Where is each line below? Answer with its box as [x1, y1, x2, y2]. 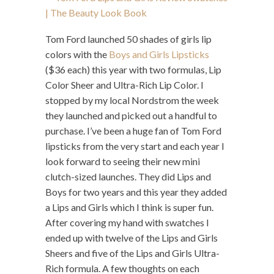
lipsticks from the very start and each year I [45, 140, 224, 152]
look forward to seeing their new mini [45, 155, 200, 168]
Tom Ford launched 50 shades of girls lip [45, 33, 212, 45]
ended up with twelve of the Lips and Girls [45, 232, 218, 244]
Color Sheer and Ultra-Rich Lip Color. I [45, 79, 204, 91]
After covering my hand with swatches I [45, 217, 209, 229]
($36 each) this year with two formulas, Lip [45, 64, 221, 76]
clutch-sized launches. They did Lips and [45, 171, 211, 183]
